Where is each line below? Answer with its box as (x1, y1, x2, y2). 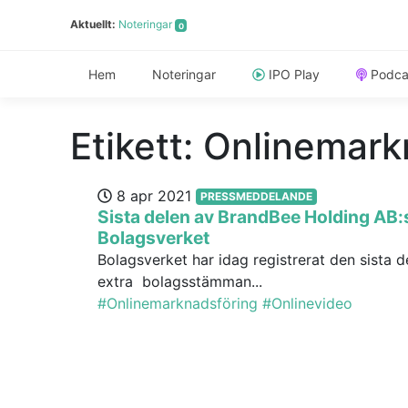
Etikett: (70, 123, 203, 168)
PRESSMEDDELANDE (199, 189, 312, 204)
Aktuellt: (70, 17, 118, 32)
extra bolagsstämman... (97, 271, 262, 291)
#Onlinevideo (262, 293, 352, 312)
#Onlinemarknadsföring (97, 293, 258, 312)
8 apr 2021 (112, 186, 196, 205)
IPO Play (269, 66, 320, 82)
